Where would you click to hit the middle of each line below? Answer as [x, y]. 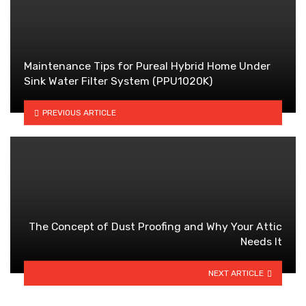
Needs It [261, 242]
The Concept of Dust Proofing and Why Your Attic [155, 227]
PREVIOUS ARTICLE [79, 112]
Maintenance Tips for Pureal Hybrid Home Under [147, 66]
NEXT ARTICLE [236, 273]
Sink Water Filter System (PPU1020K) [118, 81]
